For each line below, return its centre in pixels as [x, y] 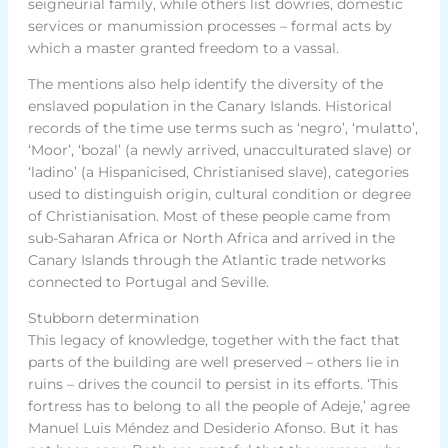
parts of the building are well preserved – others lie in [213, 361]
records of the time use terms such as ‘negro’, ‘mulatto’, [222, 127]
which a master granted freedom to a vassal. [183, 47]
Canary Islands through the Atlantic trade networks [206, 259]
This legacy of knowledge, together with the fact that [213, 339]
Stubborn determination [113, 317]
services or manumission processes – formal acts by [209, 25]
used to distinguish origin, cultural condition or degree [219, 193]
